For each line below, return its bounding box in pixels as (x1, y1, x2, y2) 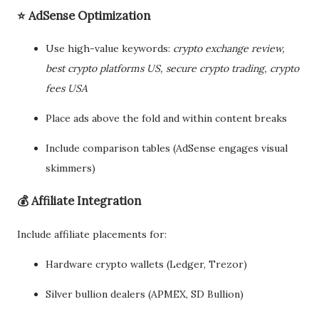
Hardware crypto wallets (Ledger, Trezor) (46, 257, 247, 271)
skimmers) (46, 162, 95, 174)
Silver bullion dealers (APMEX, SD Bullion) (46, 287, 244, 300)
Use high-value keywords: (46, 42, 173, 55)
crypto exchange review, (173, 42, 285, 55)
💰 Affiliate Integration (17, 194, 141, 209)
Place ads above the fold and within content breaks (46, 112, 287, 125)
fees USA (46, 82, 88, 95)
